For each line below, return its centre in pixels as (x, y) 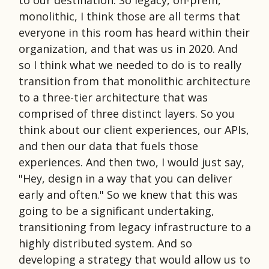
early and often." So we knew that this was (128, 194)
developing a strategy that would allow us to (134, 259)
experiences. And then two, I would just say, (131, 162)
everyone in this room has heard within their (134, 32)
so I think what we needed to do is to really (130, 65)
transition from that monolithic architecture (134, 81)
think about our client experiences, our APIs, (134, 129)
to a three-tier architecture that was (113, 97)
